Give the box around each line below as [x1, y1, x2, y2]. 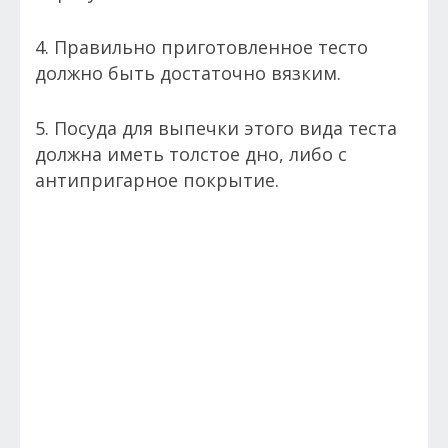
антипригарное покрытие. [35, 167, 279, 192]
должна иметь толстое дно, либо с [35, 141, 347, 166]
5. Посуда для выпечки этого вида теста [35, 115, 397, 140]
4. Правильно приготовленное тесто [35, 34, 368, 59]
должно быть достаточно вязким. [35, 60, 346, 85]
